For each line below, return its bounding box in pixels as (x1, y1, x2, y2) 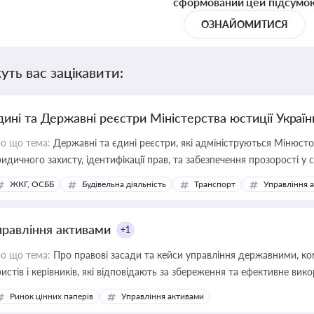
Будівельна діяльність (82, 179, 166, 189)
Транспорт (194, 179, 235, 189)
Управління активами (121, 291, 204, 301)
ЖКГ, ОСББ (10, 179, 54, 189)
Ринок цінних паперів (10, 291, 93, 301)
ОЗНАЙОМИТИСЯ (201, 18, 288, 30)
